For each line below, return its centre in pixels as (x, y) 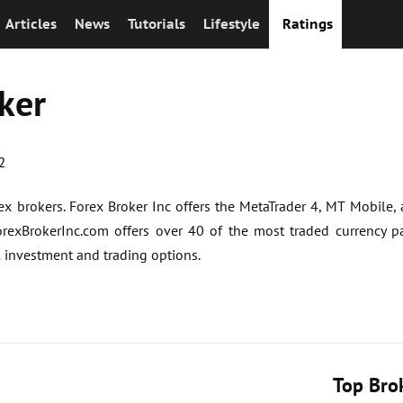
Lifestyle (232, 24)
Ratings (308, 24)
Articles (31, 24)
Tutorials (157, 24)
